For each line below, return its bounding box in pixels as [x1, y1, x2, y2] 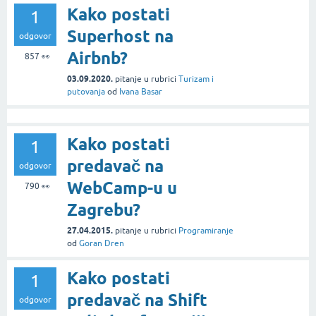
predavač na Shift [67, 289, 207, 310]
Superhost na [67, 25, 174, 47]
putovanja [67, 86, 105, 97]
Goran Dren [79, 238, 124, 248]
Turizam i [178, 73, 214, 84]
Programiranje [178, 225, 233, 236]
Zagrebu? [67, 199, 140, 220]
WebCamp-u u [67, 177, 177, 198]
